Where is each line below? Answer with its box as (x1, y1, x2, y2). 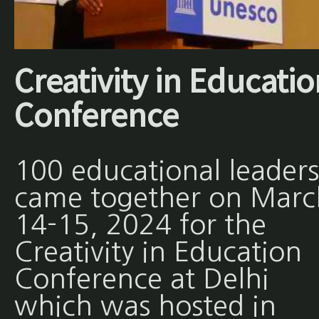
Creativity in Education (14, 237, 302, 266)
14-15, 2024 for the (14, 210, 266, 239)
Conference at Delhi (14, 264, 269, 293)
